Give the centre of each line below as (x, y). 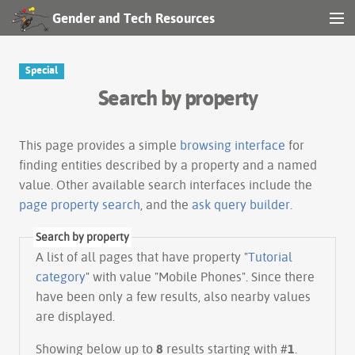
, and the (166, 204)
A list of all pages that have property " (142, 256)
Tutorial (270, 256)
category (61, 276)
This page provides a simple (99, 145)
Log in (25, 195)
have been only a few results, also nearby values (173, 296)
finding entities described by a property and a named (168, 164)
